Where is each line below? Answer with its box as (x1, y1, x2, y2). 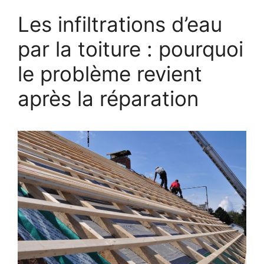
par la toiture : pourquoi (18, 36, 243, 61)
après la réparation (18, 85, 199, 111)
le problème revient (18, 61, 202, 86)
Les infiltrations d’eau (18, 11, 222, 37)
